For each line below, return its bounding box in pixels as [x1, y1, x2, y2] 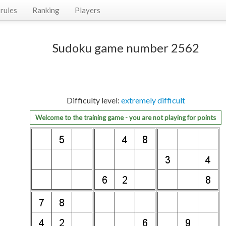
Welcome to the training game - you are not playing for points [35, 114, 216, 122]
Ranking [32, 6, 60, 15]
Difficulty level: [66, 95, 121, 105]
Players [75, 6, 100, 15]
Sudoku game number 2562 [52, 40, 199, 55]
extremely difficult [121, 95, 185, 105]
